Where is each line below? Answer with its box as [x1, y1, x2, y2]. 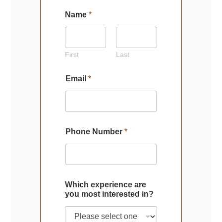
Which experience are [64, 180, 146, 189]
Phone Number [65, 127, 124, 136]
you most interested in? [64, 189, 154, 198]
